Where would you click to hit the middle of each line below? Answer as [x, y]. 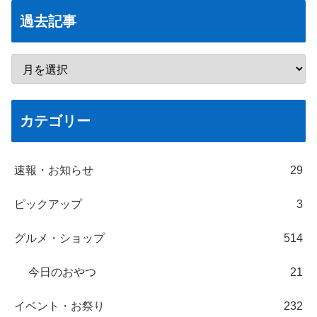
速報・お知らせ [54, 171]
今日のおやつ [62, 272]
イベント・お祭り [59, 306]
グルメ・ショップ [59, 238]
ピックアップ [48, 204]
